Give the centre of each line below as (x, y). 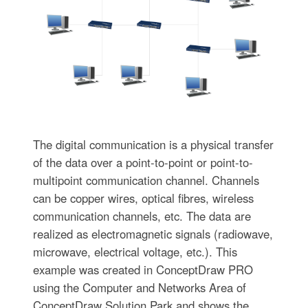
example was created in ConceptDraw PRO (143, 270)
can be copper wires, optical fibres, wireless (143, 198)
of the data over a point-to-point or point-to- (143, 163)
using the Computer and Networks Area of (139, 288)
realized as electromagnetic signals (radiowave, (153, 234)
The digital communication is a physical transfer (153, 145)
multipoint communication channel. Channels (146, 180)
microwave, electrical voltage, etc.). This (135, 252)
